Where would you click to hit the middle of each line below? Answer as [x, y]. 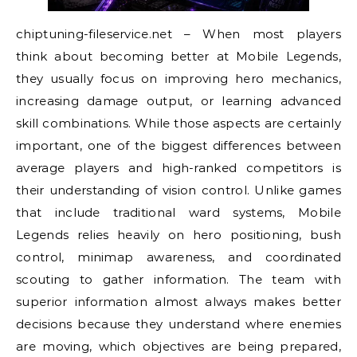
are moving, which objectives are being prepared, [178, 346]
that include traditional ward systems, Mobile [178, 212]
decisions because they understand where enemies [178, 324]
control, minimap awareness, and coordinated [178, 257]
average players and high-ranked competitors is [178, 168]
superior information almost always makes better [178, 302]
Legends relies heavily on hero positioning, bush [178, 235]
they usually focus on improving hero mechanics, [178, 78]
